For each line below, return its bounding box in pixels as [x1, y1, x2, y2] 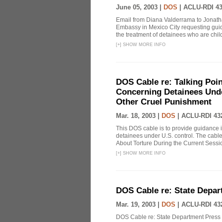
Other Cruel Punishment [116, 97, 212, 107]
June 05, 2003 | [116, 3, 164, 11]
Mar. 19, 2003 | [116, 201, 162, 208]
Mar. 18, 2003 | [116, 112, 162, 119]
